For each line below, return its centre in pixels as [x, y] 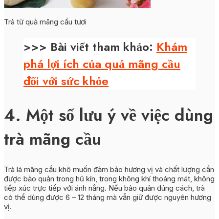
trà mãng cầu [53, 139]
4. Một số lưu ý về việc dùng [109, 115]
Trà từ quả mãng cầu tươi [45, 22]
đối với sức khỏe [66, 81]
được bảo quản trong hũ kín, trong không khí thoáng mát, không [109, 179]
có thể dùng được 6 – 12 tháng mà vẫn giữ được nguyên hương [108, 197]
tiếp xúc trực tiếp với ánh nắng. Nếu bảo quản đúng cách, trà [104, 188]
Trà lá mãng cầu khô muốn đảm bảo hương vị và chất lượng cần [109, 170]
